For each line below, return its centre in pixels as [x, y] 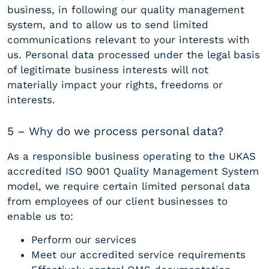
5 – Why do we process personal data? [115, 131]
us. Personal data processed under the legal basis [134, 55]
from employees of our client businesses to [117, 201]
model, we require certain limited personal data [129, 186]
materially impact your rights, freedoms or [115, 85]
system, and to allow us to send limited [108, 25]
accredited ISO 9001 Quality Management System [133, 171]
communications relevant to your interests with [128, 40]
